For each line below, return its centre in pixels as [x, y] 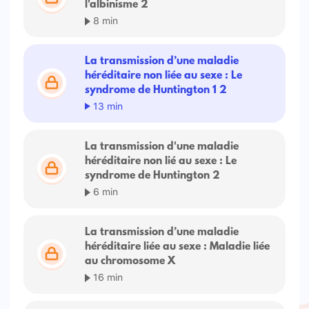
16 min [107, 277]
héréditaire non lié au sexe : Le [161, 162]
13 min [107, 106]
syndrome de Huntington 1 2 [156, 91]
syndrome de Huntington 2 [153, 176]
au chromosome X [130, 262]
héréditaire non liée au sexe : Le [164, 76]
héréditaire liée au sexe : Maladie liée [178, 247]
